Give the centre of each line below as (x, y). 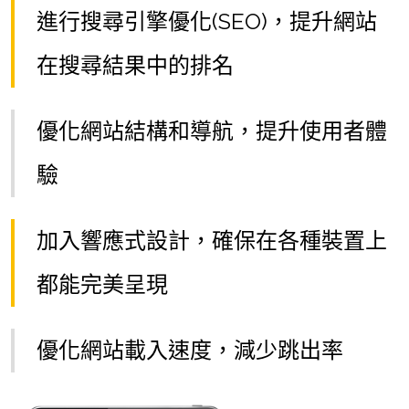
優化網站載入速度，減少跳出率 (190, 350)
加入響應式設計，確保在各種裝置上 (212, 241)
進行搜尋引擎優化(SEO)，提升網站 (207, 21)
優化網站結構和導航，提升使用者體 (212, 131)
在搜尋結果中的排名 (135, 65)
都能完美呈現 (102, 284)
